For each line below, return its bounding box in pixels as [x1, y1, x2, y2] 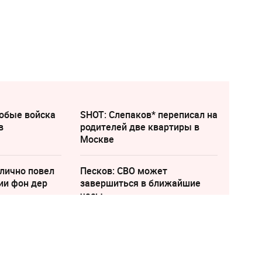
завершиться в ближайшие [80, 177, 201, 190]
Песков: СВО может [80, 164, 167, 178]
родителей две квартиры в [80, 120, 199, 134]
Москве [80, 133, 114, 146]
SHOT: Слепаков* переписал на [80, 108, 218, 122]
